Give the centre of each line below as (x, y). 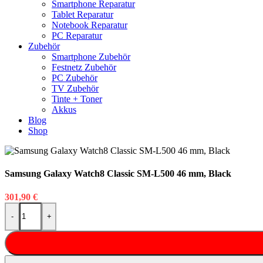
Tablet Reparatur (82, 15)
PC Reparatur (77, 36)
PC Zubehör (75, 78)
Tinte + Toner (77, 99)
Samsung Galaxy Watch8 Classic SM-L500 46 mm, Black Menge (126, 207)
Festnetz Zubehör (84, 68)
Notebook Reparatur (90, 25)
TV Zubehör (75, 89)
